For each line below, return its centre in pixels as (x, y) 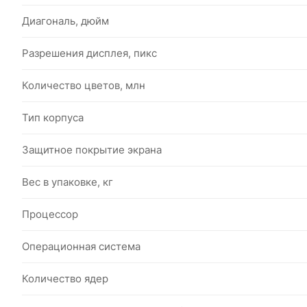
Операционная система (81, 246)
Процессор (50, 214)
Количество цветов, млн (84, 85)
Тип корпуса (53, 118)
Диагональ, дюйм (65, 21)
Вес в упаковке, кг (67, 182)
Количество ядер (65, 279)
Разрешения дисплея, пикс (89, 53)
